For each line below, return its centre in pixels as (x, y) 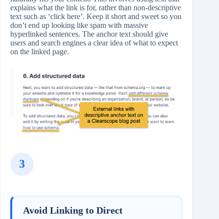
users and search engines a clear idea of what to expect (94, 43)
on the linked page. (40, 52)
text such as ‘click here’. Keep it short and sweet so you (96, 17)
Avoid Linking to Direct (73, 210)
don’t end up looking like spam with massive (79, 25)
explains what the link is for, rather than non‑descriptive (96, 8)
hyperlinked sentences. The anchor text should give (89, 34)
